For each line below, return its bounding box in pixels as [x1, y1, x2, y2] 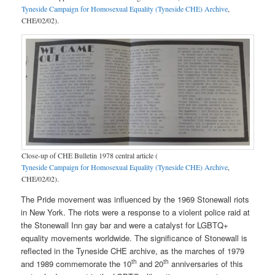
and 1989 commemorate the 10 [21, 257, 132, 269]
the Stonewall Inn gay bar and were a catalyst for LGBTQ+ [21, 219, 229, 231]
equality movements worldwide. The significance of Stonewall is [21, 231, 248, 244]
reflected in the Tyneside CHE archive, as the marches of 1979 [21, 244, 245, 257]
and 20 [137, 257, 164, 269]
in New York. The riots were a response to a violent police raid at [21, 206, 250, 218]
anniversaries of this [169, 257, 244, 269]
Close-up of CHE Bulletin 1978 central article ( [21, 150, 158, 160]
